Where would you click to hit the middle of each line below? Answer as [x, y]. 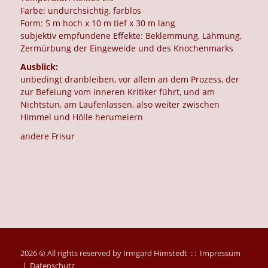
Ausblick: [39, 67]
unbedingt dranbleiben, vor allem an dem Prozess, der [130, 80]
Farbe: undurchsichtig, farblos [81, 10]
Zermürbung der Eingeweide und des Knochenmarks [127, 48]
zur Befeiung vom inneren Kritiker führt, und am [118, 92]
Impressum [220, 253]
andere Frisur [48, 136]
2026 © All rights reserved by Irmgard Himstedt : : [110, 253]
